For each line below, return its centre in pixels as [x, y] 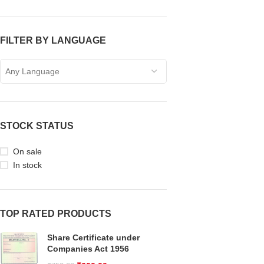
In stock [27, 165]
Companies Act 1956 [88, 249]
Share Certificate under [93, 237]
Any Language [32, 71]
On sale [27, 151]
